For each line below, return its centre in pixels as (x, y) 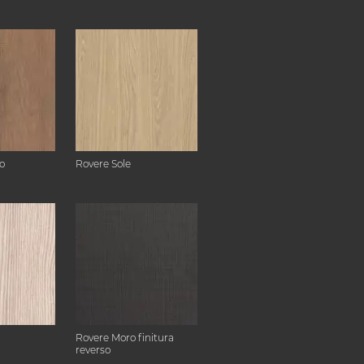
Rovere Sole (103, 164)
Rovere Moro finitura (125, 338)
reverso (93, 350)
